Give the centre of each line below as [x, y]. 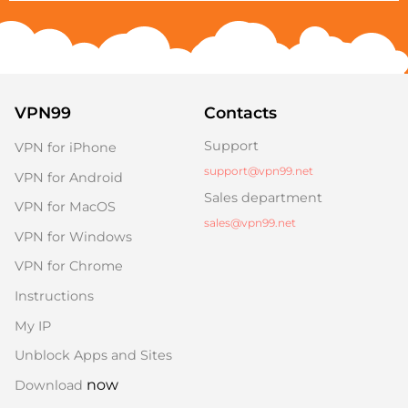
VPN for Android [69, 177]
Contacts [240, 112]
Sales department [263, 197]
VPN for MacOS [65, 207]
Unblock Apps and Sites [93, 356]
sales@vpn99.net [250, 222]
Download [49, 385]
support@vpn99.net [259, 170]
